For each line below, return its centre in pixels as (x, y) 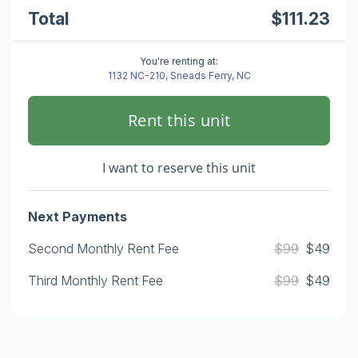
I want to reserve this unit (179, 168)
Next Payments (78, 217)
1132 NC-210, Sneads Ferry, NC (179, 76)
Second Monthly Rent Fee (103, 249)
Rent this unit (179, 120)
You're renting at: (179, 61)
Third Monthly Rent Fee (95, 280)
